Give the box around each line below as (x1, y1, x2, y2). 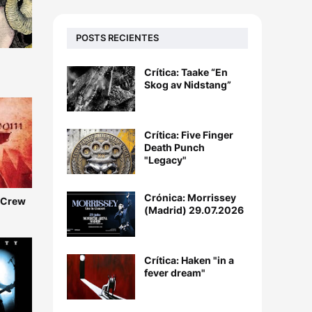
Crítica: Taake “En (144, 65, 228, 78)
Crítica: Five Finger (144, 128, 233, 141)
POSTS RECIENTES (76, 32, 159, 44)
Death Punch (144, 141, 205, 153)
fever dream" (144, 266, 205, 279)
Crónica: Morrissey (144, 191, 236, 203)
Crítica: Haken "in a (144, 253, 234, 266)
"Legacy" (144, 153, 187, 166)
